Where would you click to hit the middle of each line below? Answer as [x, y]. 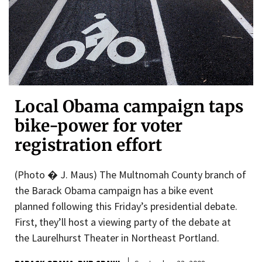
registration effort [88, 145]
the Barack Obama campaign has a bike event [114, 190]
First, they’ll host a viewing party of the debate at [123, 222]
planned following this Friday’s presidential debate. [126, 206]
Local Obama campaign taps [129, 106]
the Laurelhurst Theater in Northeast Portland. [117, 237]
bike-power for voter [99, 125]
